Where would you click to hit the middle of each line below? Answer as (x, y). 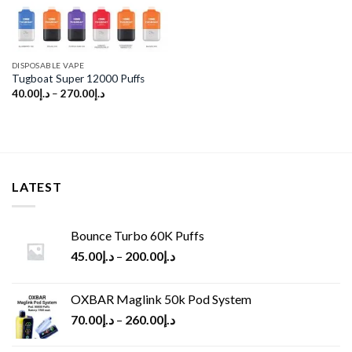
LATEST (37, 187)
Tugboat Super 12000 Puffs (78, 79)
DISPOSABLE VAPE (48, 65)
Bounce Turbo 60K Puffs (137, 235)
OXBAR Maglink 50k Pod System (161, 299)
